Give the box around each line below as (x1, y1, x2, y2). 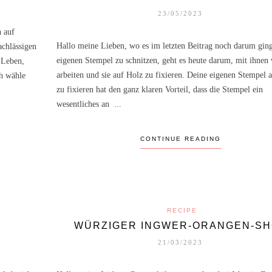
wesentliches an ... (56, 99, 121, 109)
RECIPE (166, 206, 197, 214)
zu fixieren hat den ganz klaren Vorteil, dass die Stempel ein (56, 84, 263, 94)
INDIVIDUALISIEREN (68, 12, 204, 26)
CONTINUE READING (140, 135, 221, 142)
